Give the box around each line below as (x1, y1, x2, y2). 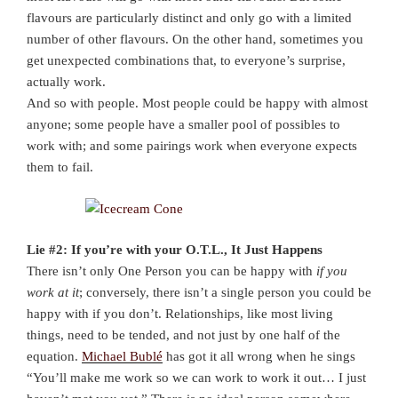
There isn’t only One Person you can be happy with (27, 264, 316, 279)
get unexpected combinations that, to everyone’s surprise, (27, 53, 346, 68)
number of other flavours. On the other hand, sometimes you (27, 32, 363, 47)
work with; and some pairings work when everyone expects (27, 139, 357, 154)
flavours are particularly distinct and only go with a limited (27, 11, 352, 26)
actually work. (27, 75, 106, 90)
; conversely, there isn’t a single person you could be (79, 285, 371, 300)
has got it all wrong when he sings (163, 349, 355, 364)
